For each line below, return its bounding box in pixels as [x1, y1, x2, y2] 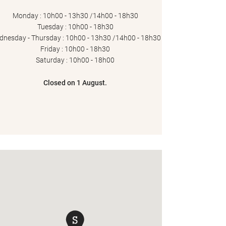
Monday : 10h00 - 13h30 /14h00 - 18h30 [12, 12, 138, 20]
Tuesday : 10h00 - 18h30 [37, 23, 114, 31]
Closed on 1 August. [43, 78, 107, 87]
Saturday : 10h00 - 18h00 [36, 56, 115, 64]
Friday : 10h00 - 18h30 [40, 45, 110, 53]
